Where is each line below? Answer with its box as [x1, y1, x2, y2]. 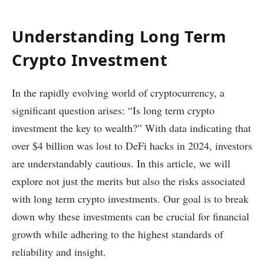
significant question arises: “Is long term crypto [12, 103, 214, 117]
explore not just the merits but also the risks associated [12, 173, 245, 188]
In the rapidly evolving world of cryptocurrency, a [12, 85, 225, 100]
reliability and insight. [12, 244, 106, 259]
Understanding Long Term [12, 25, 227, 47]
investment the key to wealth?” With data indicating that [12, 120, 251, 135]
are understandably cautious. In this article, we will [12, 156, 230, 170]
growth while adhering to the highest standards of [12, 226, 223, 241]
